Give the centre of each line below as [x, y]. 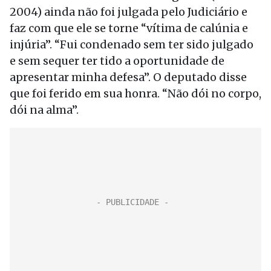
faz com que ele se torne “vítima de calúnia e [129, 28]
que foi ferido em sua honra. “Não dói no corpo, [135, 93]
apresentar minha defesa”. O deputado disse [128, 77]
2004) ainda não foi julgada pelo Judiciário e [129, 12]
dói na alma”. [44, 110]
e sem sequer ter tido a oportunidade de [117, 61]
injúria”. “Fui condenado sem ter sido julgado [132, 44]
